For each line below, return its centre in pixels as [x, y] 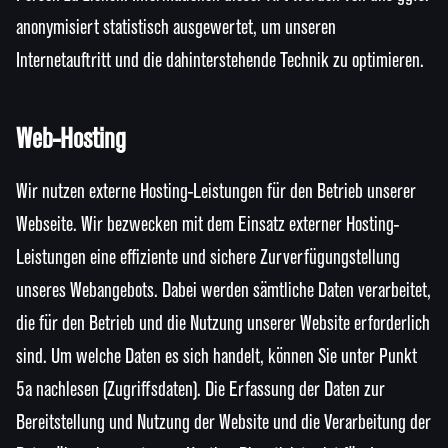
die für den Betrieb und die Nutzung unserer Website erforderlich [223, 323]
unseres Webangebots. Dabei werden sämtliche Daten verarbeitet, [223, 290]
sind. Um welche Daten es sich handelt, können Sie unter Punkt [216, 356]
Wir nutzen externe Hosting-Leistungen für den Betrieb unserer [216, 191]
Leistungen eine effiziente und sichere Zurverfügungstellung [208, 257]
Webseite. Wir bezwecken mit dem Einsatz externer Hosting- [207, 224]
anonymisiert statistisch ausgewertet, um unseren [176, 27]
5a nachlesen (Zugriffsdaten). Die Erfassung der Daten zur [200, 389]
